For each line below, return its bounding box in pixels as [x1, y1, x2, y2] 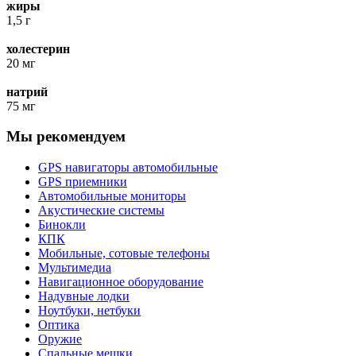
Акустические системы [38, 203, 164, 218]
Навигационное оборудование [38, 275, 203, 289]
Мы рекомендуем [6, 128, 126, 145]
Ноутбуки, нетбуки [38, 304, 141, 318]
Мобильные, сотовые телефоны [38, 246, 210, 261]
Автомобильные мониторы [38, 189, 186, 203]
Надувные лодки [38, 289, 130, 304]
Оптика [38, 318, 79, 332]
